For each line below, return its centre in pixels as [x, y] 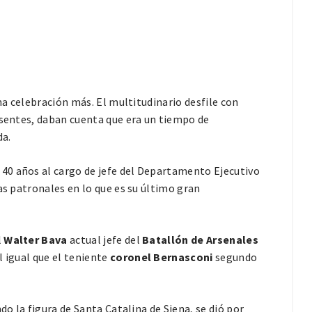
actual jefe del [106, 240]
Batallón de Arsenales [200, 240]
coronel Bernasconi [161, 257]
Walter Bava [37, 240]
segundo [235, 257]
